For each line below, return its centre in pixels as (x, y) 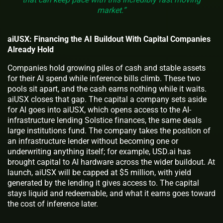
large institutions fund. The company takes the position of (109, 130)
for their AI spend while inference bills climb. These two (104, 78)
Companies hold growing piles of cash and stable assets (107, 68)
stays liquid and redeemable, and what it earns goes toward (111, 193)
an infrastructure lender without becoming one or (93, 141)
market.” (111, 10)
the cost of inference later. (53, 204)
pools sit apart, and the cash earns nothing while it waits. (107, 89)
